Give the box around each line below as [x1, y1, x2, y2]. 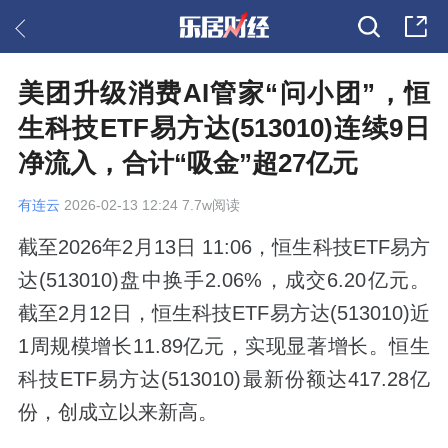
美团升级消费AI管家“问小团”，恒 [17, 78, 431, 109]
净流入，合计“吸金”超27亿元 [17, 148, 358, 179]
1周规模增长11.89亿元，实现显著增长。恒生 [17, 335, 431, 358]
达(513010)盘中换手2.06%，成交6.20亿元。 [17, 269, 431, 292]
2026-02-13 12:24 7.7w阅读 [59, 197, 240, 214]
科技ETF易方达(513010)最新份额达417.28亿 [17, 368, 431, 391]
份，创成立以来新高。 [17, 401, 218, 424]
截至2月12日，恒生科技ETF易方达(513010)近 [17, 302, 431, 325]
